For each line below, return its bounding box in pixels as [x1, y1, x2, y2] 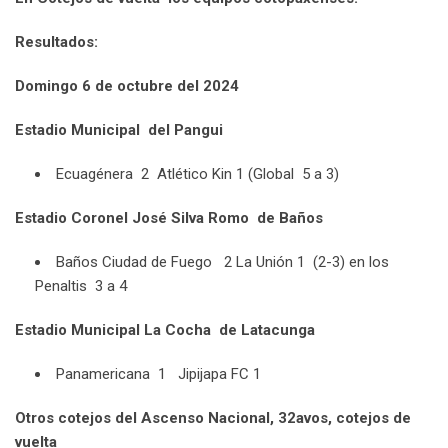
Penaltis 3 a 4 [35, 277, 127, 296]
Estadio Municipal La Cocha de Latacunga [15, 321, 315, 340]
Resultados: [15, 33, 98, 52]
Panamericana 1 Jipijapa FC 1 [56, 365, 261, 384]
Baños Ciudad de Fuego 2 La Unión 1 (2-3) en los [56, 253, 389, 272]
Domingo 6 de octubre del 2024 [15, 77, 239, 96]
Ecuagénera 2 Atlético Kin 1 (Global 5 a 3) [56, 165, 339, 184]
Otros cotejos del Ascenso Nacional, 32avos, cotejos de [15, 409, 411, 428]
